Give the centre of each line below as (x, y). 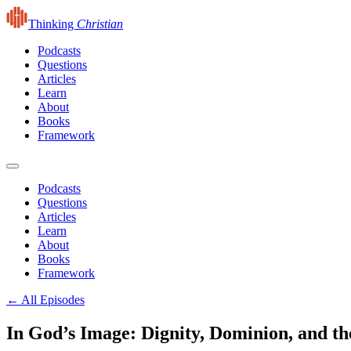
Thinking (52, 24)
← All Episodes (45, 300)
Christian (100, 24)
